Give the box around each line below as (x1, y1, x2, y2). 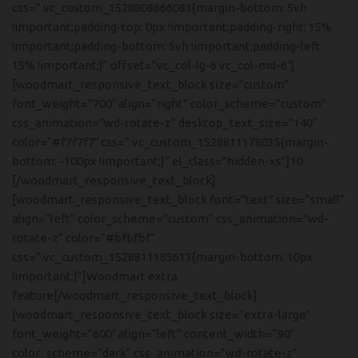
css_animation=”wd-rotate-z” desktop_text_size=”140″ (12, 116, 316, 129)
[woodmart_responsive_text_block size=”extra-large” (12, 308, 311, 321)
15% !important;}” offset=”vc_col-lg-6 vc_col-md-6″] (12, 58, 295, 72)
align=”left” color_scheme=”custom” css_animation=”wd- (12, 212, 328, 225)
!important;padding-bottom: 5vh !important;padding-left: (12, 39, 323, 53)
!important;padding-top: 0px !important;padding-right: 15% (12, 20, 332, 34)
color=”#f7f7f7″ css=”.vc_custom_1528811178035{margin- (12, 135, 328, 149)
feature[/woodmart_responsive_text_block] (12, 288, 257, 302)
